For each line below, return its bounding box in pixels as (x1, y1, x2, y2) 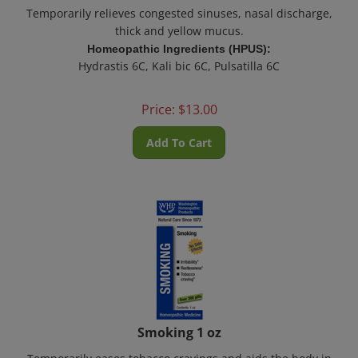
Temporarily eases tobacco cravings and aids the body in (26, 341, 332, 356)
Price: (141, 91, 175, 109)
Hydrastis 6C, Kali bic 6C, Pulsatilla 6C (78, 49, 280, 64)
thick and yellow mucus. (114, 14, 244, 29)
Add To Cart (146, 125, 212, 141)
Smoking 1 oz (137, 314, 221, 332)
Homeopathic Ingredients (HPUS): (87, 33, 271, 46)
